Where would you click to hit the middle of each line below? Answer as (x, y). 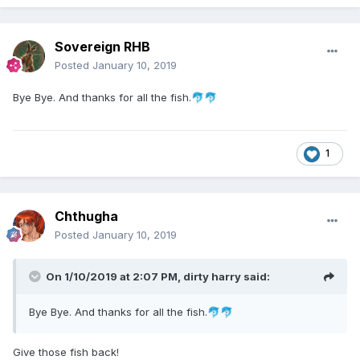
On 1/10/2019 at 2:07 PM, (115, 277)
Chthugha (86, 217)
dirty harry (212, 277)
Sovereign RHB (102, 47)
